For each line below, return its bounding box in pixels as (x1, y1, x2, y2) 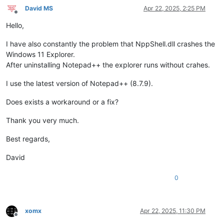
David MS (25, 4, 53, 12)
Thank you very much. (6, 116, 79, 125)
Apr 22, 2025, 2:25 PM (143, 4, 205, 12)
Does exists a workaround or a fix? (6, 97, 118, 106)
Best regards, (6, 134, 50, 143)
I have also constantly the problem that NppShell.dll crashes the (6, 39, 215, 48)
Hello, (6, 21, 24, 30)
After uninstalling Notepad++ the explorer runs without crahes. (6, 60, 210, 69)
